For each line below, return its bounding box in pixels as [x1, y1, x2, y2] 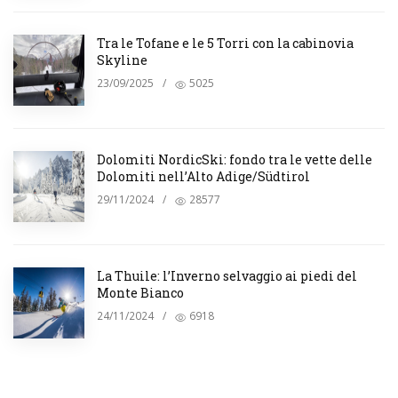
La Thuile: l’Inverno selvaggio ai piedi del [97, 267, 357, 284]
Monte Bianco [97, 283, 184, 301]
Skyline [97, 51, 147, 68]
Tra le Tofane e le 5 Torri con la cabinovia [97, 34, 354, 52]
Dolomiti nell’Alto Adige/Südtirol [97, 167, 310, 185]
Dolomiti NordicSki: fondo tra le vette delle [97, 150, 372, 168]
